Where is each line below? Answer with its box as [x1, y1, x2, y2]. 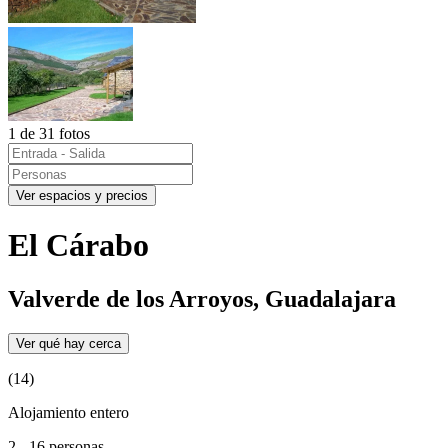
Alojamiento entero [8, 403, 129, 421]
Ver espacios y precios [16, 187, 148, 203]
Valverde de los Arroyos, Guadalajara [8, 285, 396, 312]
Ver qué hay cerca [16, 335, 121, 351]
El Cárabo [8, 227, 149, 264]
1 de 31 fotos [8, 124, 90, 142]
